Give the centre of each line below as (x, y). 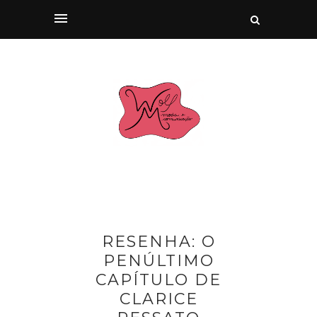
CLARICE (158, 299)
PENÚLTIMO (158, 260)
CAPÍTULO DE (158, 279)
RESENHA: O (158, 241)
